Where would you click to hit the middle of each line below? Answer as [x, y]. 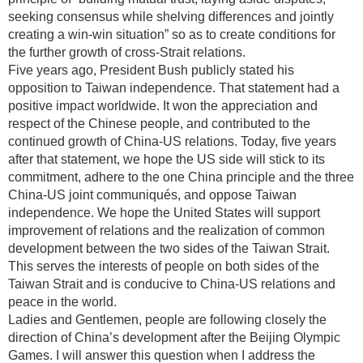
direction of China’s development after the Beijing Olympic [174, 337]
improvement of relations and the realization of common [167, 231]
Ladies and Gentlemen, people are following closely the [167, 320]
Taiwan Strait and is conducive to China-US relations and [172, 284]
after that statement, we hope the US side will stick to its [167, 159]
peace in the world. [62, 302]
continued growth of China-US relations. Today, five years [172, 141]
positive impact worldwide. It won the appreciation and [163, 106]
